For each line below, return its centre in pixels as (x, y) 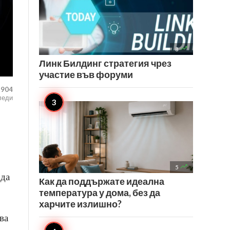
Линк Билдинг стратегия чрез (105, 63)
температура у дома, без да (100, 193)
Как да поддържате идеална (102, 181)
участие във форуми (86, 74)
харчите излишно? (80, 204)
